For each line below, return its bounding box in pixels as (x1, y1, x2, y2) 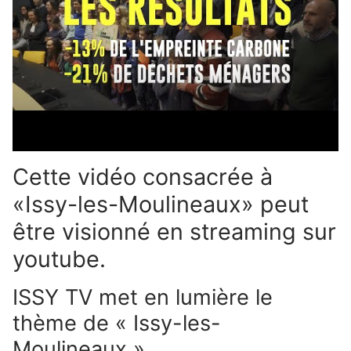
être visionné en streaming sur (13, 217, 336, 245)
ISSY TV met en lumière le (13, 284, 273, 311)
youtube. (13, 244, 106, 273)
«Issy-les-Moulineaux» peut (13, 190, 309, 218)
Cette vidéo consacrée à (13, 162, 273, 190)
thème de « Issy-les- (13, 310, 221, 337)
